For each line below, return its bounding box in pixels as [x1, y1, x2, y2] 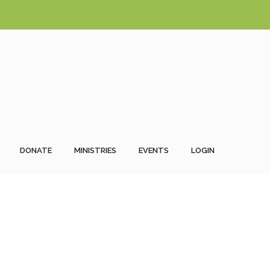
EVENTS [139, 146, 169, 155]
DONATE [20, 146, 52, 155]
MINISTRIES [74, 146, 116, 155]
